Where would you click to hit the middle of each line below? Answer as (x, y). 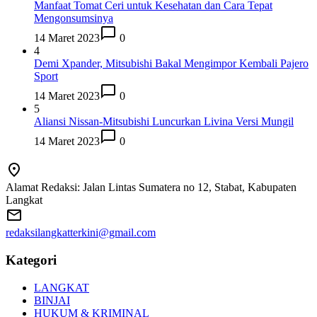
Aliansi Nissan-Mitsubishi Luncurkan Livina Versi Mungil (164, 122)
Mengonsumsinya (74, 18)
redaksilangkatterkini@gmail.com (81, 233)
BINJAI (52, 300)
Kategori (31, 260)
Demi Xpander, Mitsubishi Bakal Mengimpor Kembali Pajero (171, 64)
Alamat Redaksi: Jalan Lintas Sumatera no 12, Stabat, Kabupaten (151, 188)
